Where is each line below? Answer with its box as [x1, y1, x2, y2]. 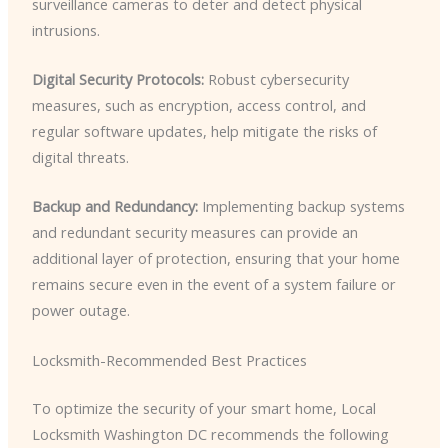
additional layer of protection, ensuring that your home [31, 248, 400, 269]
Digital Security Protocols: [31, 68, 204, 89]
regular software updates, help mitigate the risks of [31, 120, 377, 141]
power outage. [31, 300, 130, 321]
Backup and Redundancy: [31, 196, 198, 217]
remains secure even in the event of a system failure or [31, 274, 396, 295]
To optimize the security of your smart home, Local [31, 397, 376, 418]
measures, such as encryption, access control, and [31, 94, 366, 115]
